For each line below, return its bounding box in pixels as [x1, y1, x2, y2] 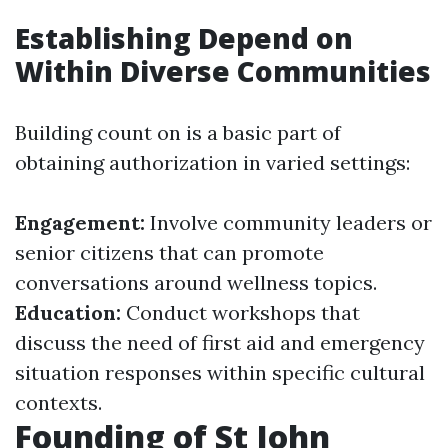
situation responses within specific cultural [15, 360, 425, 385]
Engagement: [15, 210, 150, 235]
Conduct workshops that [126, 300, 360, 325]
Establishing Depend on [15, 19, 353, 57]
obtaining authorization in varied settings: [15, 150, 410, 175]
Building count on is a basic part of [15, 120, 341, 145]
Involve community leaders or [150, 210, 432, 235]
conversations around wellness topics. [15, 270, 377, 295]
